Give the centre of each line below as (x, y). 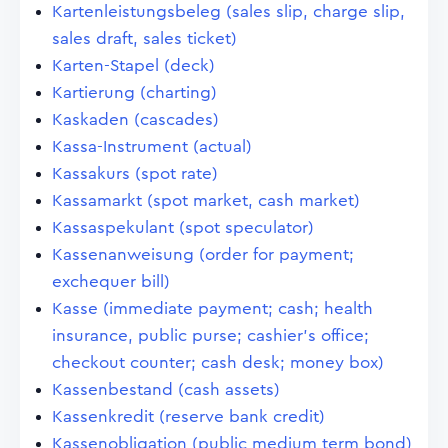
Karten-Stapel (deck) (133, 65)
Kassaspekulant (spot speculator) (183, 227)
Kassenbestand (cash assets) (166, 389)
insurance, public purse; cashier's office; (210, 335)
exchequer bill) (111, 281)
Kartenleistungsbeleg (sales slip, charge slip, (228, 11)
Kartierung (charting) (134, 92)
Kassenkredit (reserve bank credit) (188, 416)
